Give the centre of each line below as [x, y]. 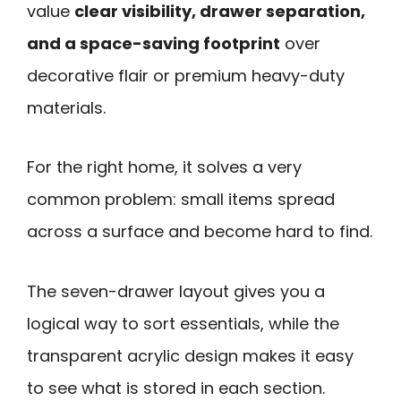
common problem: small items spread [181, 200]
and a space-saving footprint [154, 43]
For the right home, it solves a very [164, 167]
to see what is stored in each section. [176, 388]
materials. [66, 107]
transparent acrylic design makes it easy [190, 355]
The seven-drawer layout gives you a [176, 291]
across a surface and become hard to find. [200, 232]
